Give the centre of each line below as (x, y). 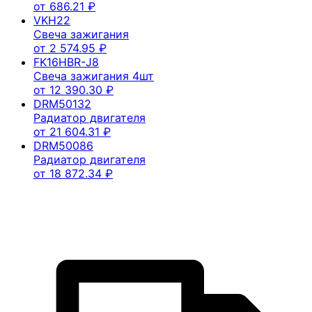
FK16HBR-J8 (66, 62)
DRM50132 (62, 103)
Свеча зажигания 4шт (94, 76)
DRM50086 (63, 145)
